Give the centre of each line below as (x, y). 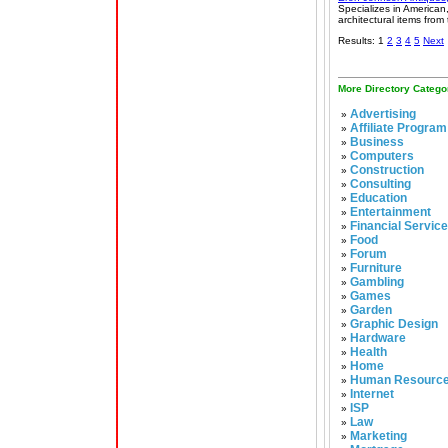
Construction (387, 170)
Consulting (380, 184)
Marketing (378, 436)
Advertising (383, 114)
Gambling (377, 282)
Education (378, 198)
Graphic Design (394, 324)
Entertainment (390, 212)
